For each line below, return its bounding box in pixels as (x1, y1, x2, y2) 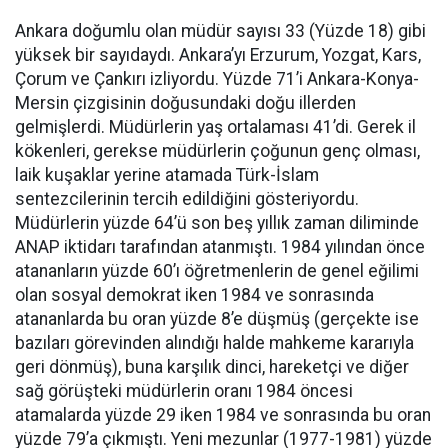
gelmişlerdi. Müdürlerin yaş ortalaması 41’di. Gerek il (15, 117, 416, 137)
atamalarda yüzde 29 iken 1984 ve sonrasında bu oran (15, 405, 431, 425)
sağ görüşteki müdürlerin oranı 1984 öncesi (15, 381, 353, 401)
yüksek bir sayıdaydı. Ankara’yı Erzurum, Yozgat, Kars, (15, 45, 421, 65)
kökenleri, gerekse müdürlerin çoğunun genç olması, (15, 141, 420, 161)
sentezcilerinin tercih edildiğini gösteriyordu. (15, 189, 359, 209)
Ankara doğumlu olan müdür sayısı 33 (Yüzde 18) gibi (15, 21, 426, 41)
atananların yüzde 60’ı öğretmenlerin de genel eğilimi (15, 261, 419, 281)
